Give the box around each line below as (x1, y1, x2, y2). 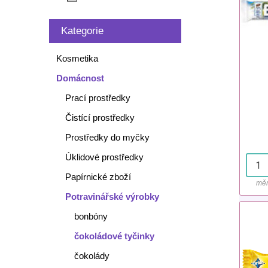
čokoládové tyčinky (74, 231, 154, 241)
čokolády (74, 251, 109, 261)
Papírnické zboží (65, 172, 131, 182)
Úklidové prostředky (65, 152, 144, 162)
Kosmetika (56, 53, 98, 63)
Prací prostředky (65, 93, 130, 103)
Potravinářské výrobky (65, 191, 159, 202)
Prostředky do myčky (65, 132, 150, 142)
